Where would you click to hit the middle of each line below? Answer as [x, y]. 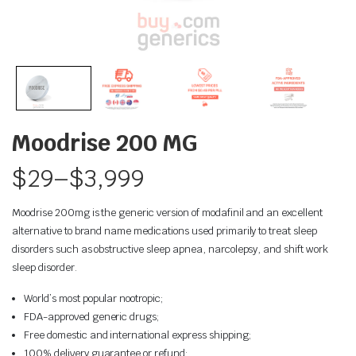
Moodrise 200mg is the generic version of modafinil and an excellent [167, 213]
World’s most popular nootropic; [94, 298]
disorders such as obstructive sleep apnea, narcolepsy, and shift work [170, 249]
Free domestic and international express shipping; [138, 335]
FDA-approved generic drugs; [92, 317]
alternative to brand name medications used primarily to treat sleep [164, 231]
